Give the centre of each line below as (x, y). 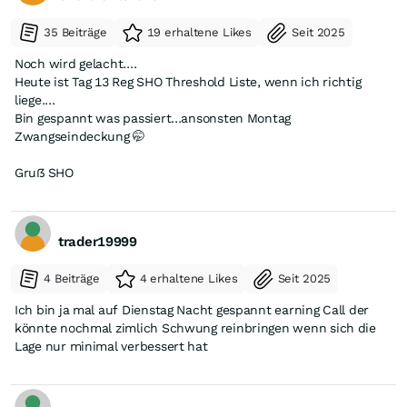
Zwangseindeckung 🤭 (80, 136)
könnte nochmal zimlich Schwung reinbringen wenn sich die (195, 328)
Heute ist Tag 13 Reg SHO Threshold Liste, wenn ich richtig (188, 81)
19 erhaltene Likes (199, 32)
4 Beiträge (72, 278)
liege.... (35, 99)
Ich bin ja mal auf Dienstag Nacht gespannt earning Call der (192, 309)
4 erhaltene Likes (189, 278)
